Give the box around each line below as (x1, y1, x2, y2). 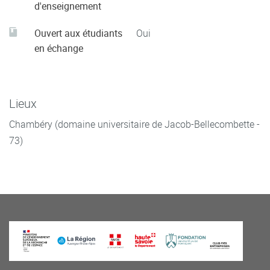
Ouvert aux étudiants (34, 27, 122, 40)
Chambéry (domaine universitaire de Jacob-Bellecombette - (9, 118, 260, 131)
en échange (34, 42, 83, 55)
